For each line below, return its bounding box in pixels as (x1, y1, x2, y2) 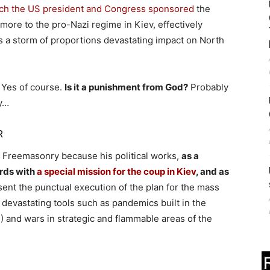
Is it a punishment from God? (64, 81, 188, 93)
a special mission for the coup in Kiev (37, 165, 196, 177)
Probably (188, 81, 228, 93)
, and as (196, 165, 229, 177)
